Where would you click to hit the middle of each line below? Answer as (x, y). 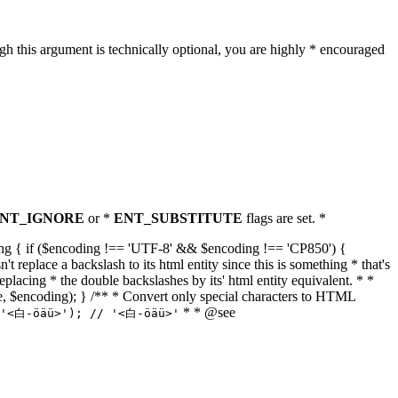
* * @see (207, 312)
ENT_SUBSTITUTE (178, 218)
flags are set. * (284, 218)
